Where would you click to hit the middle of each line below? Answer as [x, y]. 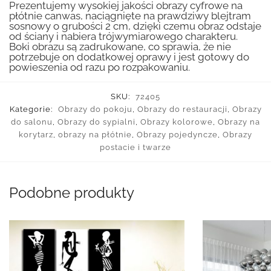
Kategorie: [32, 109]
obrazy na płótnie [95, 135]
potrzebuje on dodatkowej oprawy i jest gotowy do [129, 57]
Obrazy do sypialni [96, 122]
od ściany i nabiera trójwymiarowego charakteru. [123, 36]
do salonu [32, 122]
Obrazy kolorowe [177, 122]
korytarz [36, 135]
